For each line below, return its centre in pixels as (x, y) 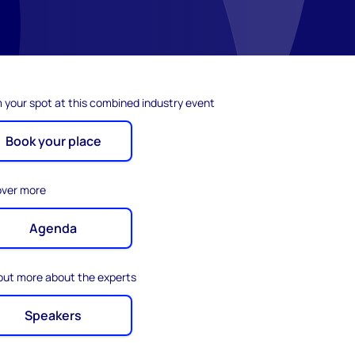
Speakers (53, 315)
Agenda (53, 228)
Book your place (53, 141)
